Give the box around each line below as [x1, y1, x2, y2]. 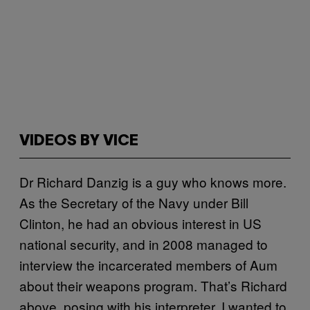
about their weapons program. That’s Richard [19, 276, 287, 295]
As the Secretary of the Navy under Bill [19, 193, 248, 212]
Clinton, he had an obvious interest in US [19, 214, 262, 232]
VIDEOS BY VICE [19, 134, 138, 148]
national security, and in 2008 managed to [19, 235, 268, 253]
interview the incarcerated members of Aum [19, 255, 277, 274]
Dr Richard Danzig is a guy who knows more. [19, 172, 286, 191]
